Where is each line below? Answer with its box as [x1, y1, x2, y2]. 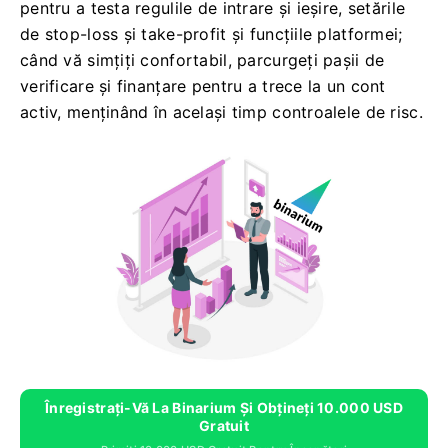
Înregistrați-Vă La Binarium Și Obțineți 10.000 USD [45, 399, 403, 417]
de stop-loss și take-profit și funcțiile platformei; [20, 24, 403, 44]
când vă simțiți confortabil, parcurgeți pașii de [20, 50, 385, 70]
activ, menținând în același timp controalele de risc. [20, 102, 423, 122]
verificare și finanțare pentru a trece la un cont [20, 76, 386, 96]
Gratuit [199, 417, 249, 435]
